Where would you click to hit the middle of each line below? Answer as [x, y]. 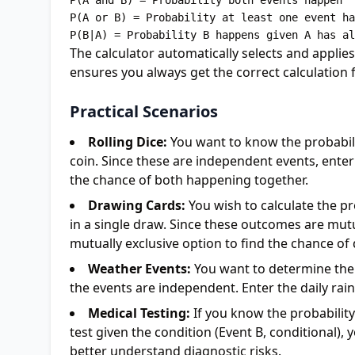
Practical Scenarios [144, 111]
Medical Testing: [139, 313]
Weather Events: [139, 269]
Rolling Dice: [128, 142]
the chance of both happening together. [189, 180]
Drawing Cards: [137, 205]
